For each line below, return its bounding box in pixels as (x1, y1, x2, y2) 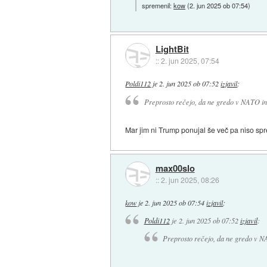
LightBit (155, 42, 189, 56)
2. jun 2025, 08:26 (160, 175, 219, 185)
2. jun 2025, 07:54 (160, 55, 219, 66)
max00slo (155, 162, 195, 175)
